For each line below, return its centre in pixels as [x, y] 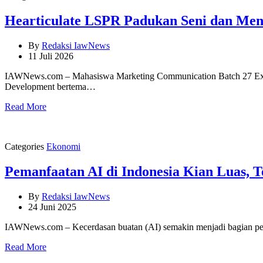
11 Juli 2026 [51, 56]
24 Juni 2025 [52, 207]
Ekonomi [63, 146]
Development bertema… [50, 86]
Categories [24, 146]
